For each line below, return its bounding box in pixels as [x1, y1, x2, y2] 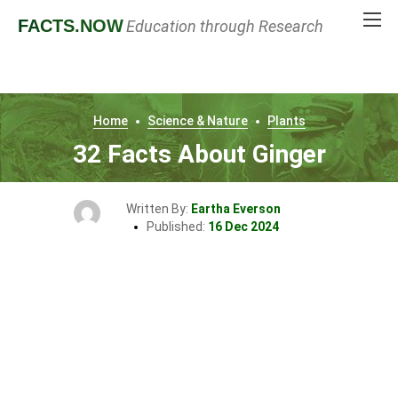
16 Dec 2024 [207, 219, 279, 234]
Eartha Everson [191, 202, 281, 216]
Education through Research [126, 17, 323, 36]
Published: [146, 219, 208, 234]
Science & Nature [147, 114, 248, 128]
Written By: [126, 202, 191, 216]
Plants [267, 114, 306, 128]
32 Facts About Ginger [72, 139, 326, 169]
